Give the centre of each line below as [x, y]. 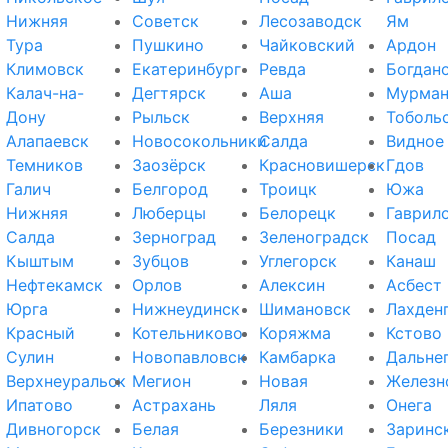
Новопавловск [189, 356]
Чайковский [306, 44]
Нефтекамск [54, 284]
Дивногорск [53, 428]
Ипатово [39, 404]
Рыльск [161, 116]
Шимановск [304, 308]
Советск [166, 20]
